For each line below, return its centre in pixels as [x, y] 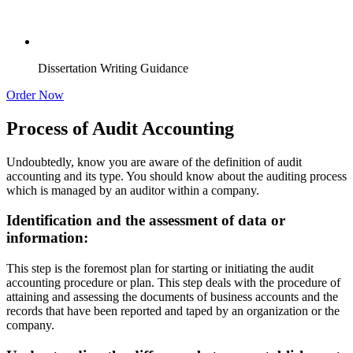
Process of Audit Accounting [120, 128]
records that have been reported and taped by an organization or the [173, 311]
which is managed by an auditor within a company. [133, 190]
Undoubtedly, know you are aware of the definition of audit [154, 162]
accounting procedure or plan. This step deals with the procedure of [173, 283]
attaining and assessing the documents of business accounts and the [172, 297]
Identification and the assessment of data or [146, 221]
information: [47, 238]
